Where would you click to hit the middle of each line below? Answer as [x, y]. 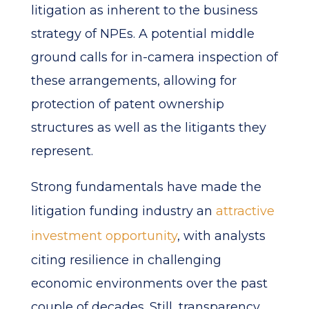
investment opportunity [104, 236]
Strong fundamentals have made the [146, 187]
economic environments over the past [149, 283]
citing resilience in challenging [126, 260]
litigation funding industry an [123, 211]
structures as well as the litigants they [148, 128]
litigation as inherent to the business [144, 10]
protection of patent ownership [127, 104]
